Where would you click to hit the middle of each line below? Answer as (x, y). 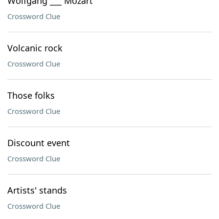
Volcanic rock (35, 48)
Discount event (39, 143)
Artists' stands (37, 190)
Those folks (31, 95)
